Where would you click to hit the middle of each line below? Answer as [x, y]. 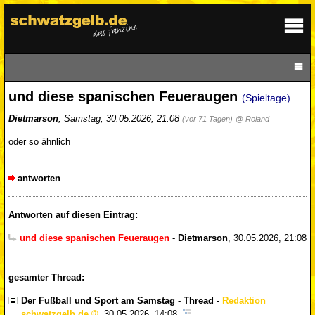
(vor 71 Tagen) [207, 119]
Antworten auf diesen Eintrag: [73, 215]
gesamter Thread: [46, 277]
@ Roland [252, 119]
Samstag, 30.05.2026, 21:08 [123, 118]
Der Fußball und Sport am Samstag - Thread [117, 300]
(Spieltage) [266, 98]
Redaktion [244, 300]
